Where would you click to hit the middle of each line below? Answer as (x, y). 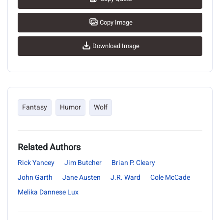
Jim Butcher (83, 163)
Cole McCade (170, 178)
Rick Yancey (36, 163)
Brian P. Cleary (133, 163)
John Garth (35, 178)
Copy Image (116, 22)
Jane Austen (82, 178)
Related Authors (49, 148)
